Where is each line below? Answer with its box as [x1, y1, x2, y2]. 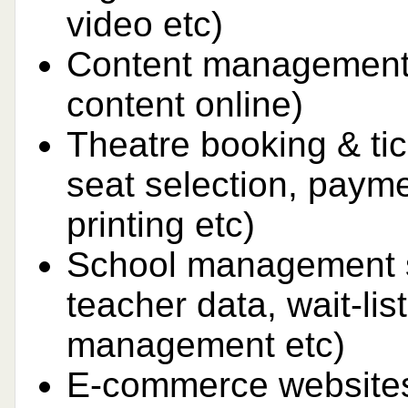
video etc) [66, 5, 223, 45]
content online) [66, 85, 303, 125]
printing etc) [66, 205, 255, 245]
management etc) [66, 325, 345, 365]
